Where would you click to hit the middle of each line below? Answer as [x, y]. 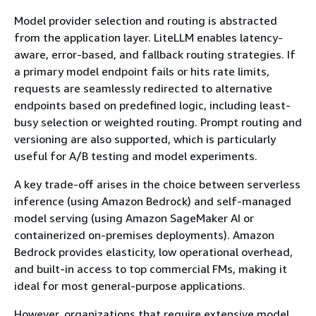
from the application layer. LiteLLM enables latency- [148, 38]
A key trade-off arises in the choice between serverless [157, 184]
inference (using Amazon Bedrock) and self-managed [153, 201]
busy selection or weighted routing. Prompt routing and [158, 122]
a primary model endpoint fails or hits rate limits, [142, 72]
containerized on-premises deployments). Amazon [144, 235]
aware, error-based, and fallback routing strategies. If [155, 55]
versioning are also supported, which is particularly [145, 139]
